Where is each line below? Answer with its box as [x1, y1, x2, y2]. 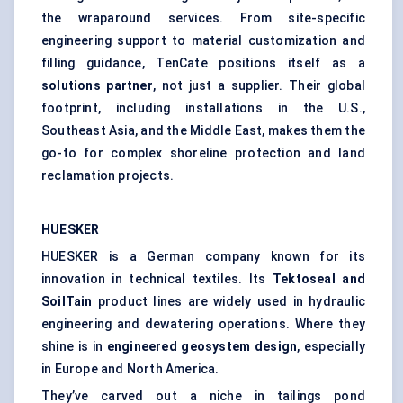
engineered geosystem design [106, 339, 298, 354]
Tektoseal [273, 272, 336, 287]
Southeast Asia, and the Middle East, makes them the [41, 123, 365, 139]
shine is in [41, 339, 107, 354]
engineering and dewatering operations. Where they [41, 317, 365, 332]
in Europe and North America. [41, 362, 219, 377]
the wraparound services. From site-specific [41, 11, 365, 26]
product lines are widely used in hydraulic [92, 294, 365, 309]
